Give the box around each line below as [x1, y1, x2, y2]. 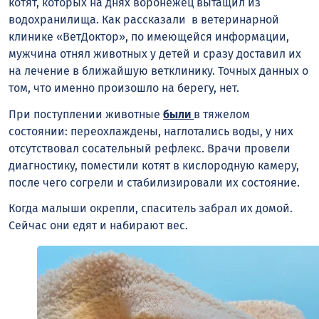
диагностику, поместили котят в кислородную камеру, [9, 158, 299, 172]
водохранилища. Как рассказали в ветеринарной [9, 12, 279, 26]
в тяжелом [194, 107, 250, 121]
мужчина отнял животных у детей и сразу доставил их [9, 46, 301, 61]
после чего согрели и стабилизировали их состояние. [9, 175, 300, 189]
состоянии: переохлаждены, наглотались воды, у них [9, 124, 293, 138]
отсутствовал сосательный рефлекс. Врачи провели [9, 141, 291, 155]
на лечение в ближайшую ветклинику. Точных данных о [9, 63, 308, 78]
